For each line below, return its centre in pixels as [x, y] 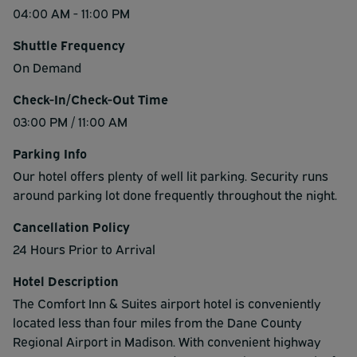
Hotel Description [66, 280]
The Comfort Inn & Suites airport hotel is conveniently [167, 302]
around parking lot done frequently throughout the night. [175, 194]
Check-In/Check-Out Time [90, 98]
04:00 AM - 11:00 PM [71, 12]
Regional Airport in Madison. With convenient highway [167, 341]
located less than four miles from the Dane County [157, 322]
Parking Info [50, 153]
